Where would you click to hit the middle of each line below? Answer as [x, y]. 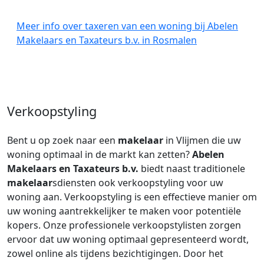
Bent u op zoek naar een [62, 140]
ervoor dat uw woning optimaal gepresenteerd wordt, [128, 239]
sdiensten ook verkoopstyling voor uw [138, 183]
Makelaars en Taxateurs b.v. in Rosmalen [107, 40]
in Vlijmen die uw [202, 140]
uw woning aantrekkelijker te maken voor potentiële [124, 211]
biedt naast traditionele [192, 169]
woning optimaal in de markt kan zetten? [100, 154]
